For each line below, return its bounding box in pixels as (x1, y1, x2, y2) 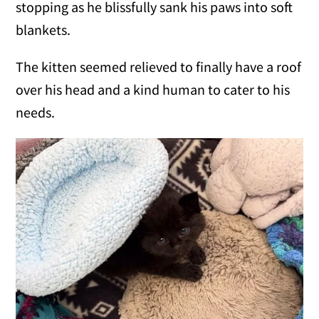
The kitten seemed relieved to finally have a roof (16, 57, 302, 75)
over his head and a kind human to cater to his (16, 80, 291, 98)
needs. (16, 103, 56, 121)
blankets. (16, 20, 71, 38)
